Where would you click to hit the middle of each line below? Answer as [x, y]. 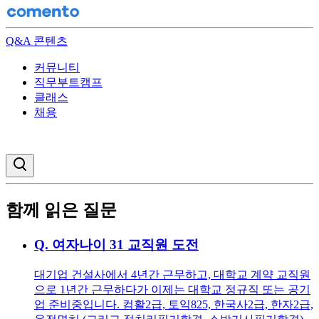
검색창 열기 [52, 161]
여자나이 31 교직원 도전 [125, 244]
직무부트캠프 [68, 82]
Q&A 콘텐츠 [37, 41]
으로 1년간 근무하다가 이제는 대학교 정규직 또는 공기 [172, 289]
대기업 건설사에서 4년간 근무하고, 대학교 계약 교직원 [172, 274]
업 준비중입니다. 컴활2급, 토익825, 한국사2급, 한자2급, [174, 304]
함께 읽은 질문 [61, 210]
